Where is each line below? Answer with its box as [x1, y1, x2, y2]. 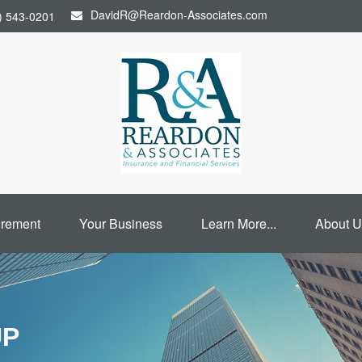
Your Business [78, 214, 162, 233]
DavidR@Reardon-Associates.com [90, 6, 267, 23]
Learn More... [200, 214, 276, 233]
